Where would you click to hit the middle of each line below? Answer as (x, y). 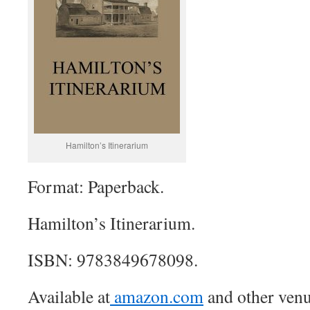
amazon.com (157, 296)
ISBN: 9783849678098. (113, 259)
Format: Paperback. (96, 186)
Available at (69, 296)
